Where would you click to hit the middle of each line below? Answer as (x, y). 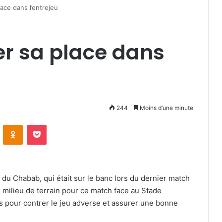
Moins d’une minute (166, 108)
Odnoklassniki (44, 124)
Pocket (57, 124)
